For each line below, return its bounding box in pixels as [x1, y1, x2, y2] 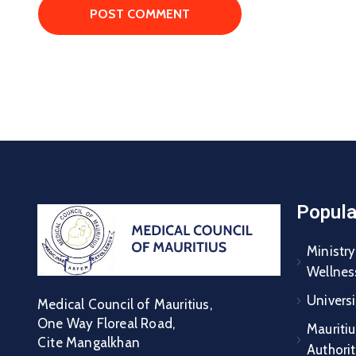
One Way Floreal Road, [37, 315, 176, 332]
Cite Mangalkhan [37, 335, 140, 351]
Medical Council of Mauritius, [37, 296, 212, 313]
